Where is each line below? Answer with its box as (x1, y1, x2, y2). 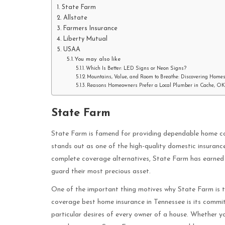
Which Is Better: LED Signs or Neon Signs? (85, 66, 186, 72)
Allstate (63, 15, 87, 22)
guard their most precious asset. (51, 168, 151, 176)
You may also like (75, 56, 121, 63)
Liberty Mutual (63, 36, 107, 43)
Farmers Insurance (63, 26, 118, 32)
